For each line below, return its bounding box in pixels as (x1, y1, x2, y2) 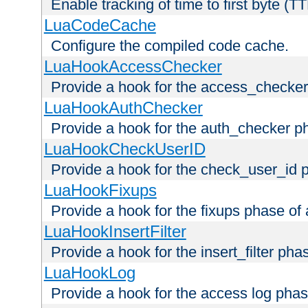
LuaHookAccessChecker (43, 56, 222, 76)
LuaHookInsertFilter (43, 221, 186, 241)
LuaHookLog (43, 263, 135, 282)
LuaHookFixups (43, 180, 157, 199)
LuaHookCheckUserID (43, 139, 206, 158)
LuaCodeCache (43, 15, 156, 34)
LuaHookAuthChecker (43, 98, 203, 117)
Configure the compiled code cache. (51, 36, 289, 54)
